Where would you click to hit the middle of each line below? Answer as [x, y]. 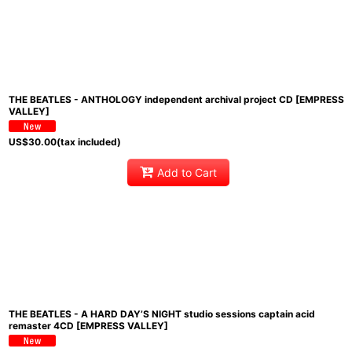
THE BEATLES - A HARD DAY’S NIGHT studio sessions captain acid [162, 313]
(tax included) [89, 141]
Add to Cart [187, 173]
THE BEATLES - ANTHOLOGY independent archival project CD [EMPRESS [176, 99]
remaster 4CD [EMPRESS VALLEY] [88, 325]
